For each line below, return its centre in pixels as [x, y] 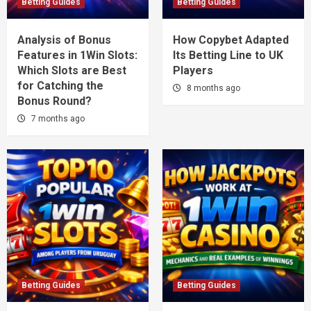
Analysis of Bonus [64, 40]
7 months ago [58, 118]
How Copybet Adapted [231, 40]
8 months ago [213, 88]
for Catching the [60, 85]
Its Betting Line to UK [228, 55]
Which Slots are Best [72, 70]
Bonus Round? [54, 101]
